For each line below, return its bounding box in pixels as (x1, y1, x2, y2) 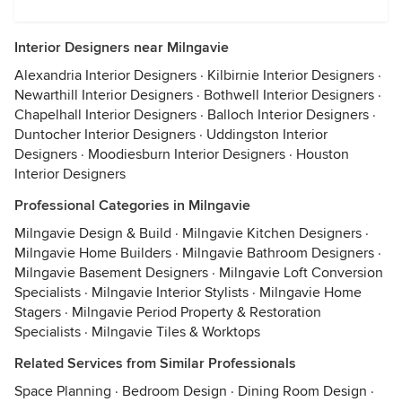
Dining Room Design (238, 382, 367, 400)
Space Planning (14, 382, 111, 400)
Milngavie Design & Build (14, 224, 171, 242)
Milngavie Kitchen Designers (182, 224, 362, 242)
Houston (296, 145, 349, 163)
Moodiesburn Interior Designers (88, 145, 285, 163)
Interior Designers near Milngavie (14, 39, 229, 57)
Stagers (14, 303, 61, 321)
